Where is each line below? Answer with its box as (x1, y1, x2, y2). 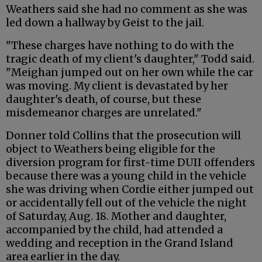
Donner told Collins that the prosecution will (6, 129, 241, 143)
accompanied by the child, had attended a (6, 223, 223, 237)
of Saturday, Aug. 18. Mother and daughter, (6, 209, 226, 223)
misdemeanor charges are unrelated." (6, 106, 202, 120)
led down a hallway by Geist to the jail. (6, 16, 204, 30)
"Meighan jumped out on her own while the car (6, 65, 253, 80)
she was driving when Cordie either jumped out (6, 182, 254, 196)
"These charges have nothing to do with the (6, 39, 234, 53)
